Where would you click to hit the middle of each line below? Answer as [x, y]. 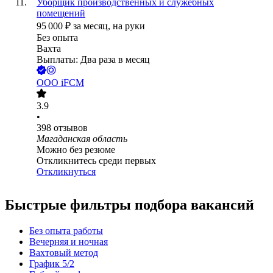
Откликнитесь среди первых [96, 161]
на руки [129, 26]
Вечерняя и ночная [69, 242]
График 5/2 [52, 264]
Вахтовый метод [64, 253]
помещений [61, 13]
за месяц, [93, 26]
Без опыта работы [66, 231]
